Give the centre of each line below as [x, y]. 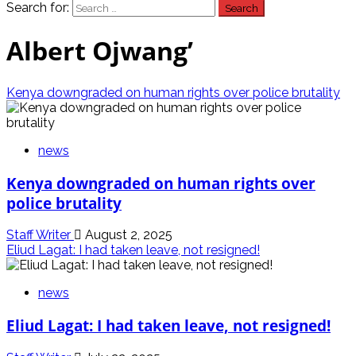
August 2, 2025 [127, 235]
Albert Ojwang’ [100, 51]
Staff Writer [40, 235]
